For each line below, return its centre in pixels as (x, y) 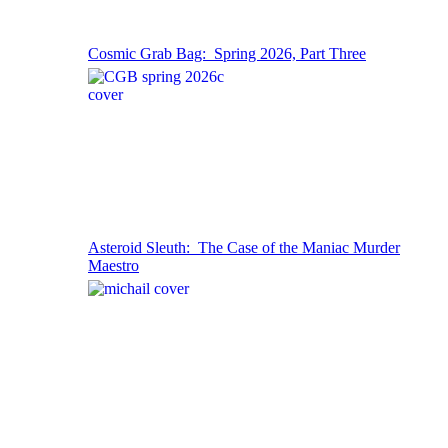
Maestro (113, 265)
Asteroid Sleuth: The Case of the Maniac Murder (244, 247)
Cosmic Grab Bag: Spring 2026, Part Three (227, 53)
